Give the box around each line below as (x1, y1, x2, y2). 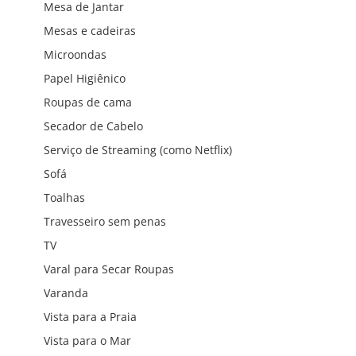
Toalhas (44, 189, 85, 205)
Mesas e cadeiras (44, 22, 136, 38)
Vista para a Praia (44, 308, 137, 324)
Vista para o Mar (44, 332, 131, 348)
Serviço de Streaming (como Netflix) (44, 141, 232, 157)
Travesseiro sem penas (44, 213, 166, 229)
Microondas (44, 46, 106, 62)
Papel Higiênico (44, 70, 126, 86)
